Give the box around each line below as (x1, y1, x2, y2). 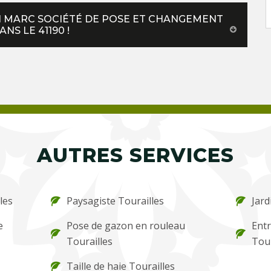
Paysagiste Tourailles (67, 194, 165, 207)
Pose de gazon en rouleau (67, 218, 186, 232)
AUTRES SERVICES (37, 143, 234, 167)
